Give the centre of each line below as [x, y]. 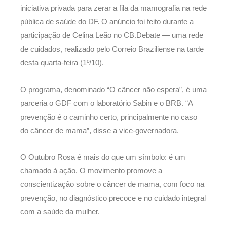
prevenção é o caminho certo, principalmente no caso [109, 117]
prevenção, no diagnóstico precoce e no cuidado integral [113, 198]
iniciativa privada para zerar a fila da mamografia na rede [113, 8]
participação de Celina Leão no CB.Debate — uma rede [112, 35]
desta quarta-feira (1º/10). [62, 63]
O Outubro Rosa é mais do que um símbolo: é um [103, 157]
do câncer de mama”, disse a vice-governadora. [100, 130]
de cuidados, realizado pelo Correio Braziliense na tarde [112, 49]
